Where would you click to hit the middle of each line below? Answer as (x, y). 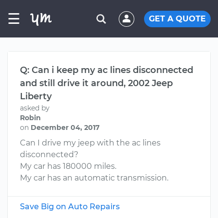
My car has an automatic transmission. (94, 178)
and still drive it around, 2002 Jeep (96, 83)
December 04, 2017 (65, 127)
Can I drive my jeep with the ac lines (90, 143)
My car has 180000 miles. (68, 166)
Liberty (36, 96)
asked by (35, 108)
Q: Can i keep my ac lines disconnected (107, 70)
